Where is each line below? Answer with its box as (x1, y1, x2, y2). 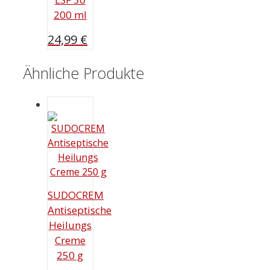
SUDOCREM (48, 188, 104, 202)
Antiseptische (48, 203, 111, 218)
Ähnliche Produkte (23, 62, 144, 83)
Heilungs (48, 218, 92, 233)
